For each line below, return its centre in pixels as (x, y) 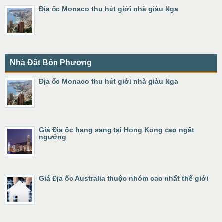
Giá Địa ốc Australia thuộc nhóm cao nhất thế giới (123, 178)
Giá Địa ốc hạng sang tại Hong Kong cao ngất (116, 130)
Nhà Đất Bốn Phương (51, 63)
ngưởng (53, 137)
